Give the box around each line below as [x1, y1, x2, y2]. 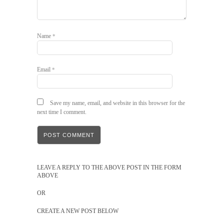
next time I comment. [37, 108, 86, 115]
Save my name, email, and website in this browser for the [50, 99, 185, 106]
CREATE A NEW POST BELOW [37, 207, 118, 214]
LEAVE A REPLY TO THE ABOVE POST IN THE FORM [37, 164, 181, 171]
